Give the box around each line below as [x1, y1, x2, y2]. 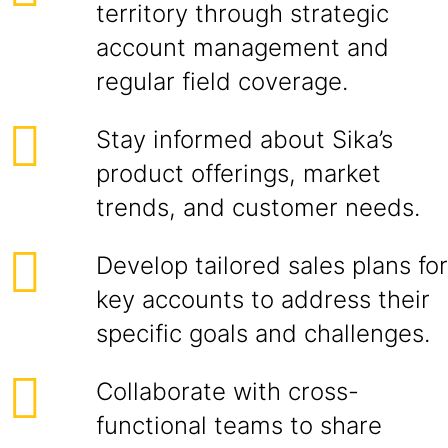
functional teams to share [96, 411, 382, 440]
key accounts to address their [96, 285, 430, 314]
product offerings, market [96, 159, 381, 188]
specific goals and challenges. [96, 319, 430, 348]
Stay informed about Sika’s [96, 125, 393, 154]
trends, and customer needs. [96, 193, 420, 222]
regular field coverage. [96, 67, 348, 96]
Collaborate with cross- [96, 377, 359, 406]
